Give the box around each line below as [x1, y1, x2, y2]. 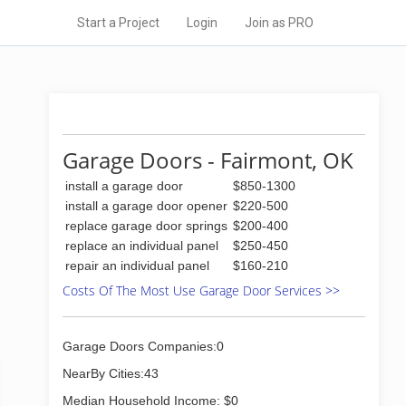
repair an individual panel [65, 258, 209, 273]
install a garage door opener [65, 198, 227, 213]
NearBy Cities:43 [63, 366, 159, 381]
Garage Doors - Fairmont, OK [63, 145, 353, 175]
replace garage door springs [65, 218, 227, 233]
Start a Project [77, 15, 159, 30]
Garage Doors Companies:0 [63, 339, 224, 353]
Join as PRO [245, 15, 314, 30]
